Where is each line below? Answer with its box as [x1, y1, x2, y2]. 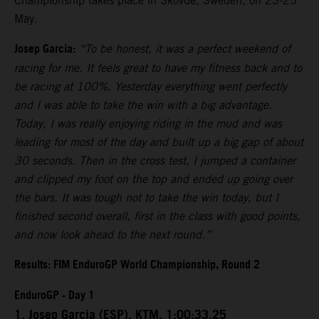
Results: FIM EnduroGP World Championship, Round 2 [14, 254, 260, 277]
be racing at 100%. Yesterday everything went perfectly [14, 80, 287, 94]
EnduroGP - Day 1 [14, 285, 95, 308]
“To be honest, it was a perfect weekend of [79, 42, 291, 56]
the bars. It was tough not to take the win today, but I [14, 191, 278, 205]
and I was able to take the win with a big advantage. [14, 98, 272, 113]
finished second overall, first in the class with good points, [14, 209, 300, 224]
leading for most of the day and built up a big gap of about [14, 135, 303, 150]
